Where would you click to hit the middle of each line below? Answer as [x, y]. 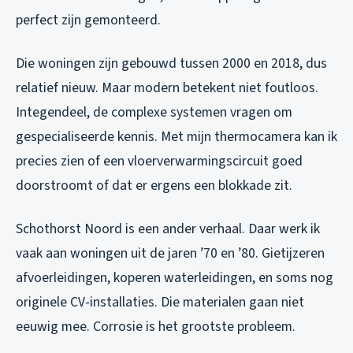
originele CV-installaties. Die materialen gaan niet [160, 303]
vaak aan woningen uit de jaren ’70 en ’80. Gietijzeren [170, 254]
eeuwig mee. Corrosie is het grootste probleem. [156, 327]
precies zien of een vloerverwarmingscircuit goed [159, 162]
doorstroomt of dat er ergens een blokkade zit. [154, 186]
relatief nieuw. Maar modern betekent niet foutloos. [167, 88]
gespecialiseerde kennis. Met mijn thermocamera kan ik [176, 137]
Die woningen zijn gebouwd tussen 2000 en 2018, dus [171, 64]
